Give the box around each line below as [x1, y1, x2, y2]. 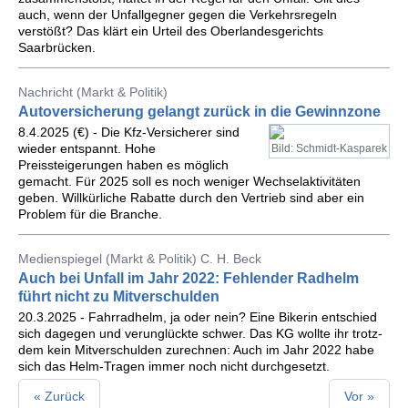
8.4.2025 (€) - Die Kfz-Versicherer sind [18, 125, 240, 139]
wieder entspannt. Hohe [18, 141, 156, 156]
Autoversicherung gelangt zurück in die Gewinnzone [18, 104, 381, 119]
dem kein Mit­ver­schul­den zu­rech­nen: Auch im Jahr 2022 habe [18, 342, 374, 357]
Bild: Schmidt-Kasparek [271, 142, 387, 155]
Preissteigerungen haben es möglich [18, 158, 229, 172]
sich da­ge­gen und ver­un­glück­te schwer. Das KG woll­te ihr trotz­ [18, 326, 382, 341]
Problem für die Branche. [18, 207, 162, 221]
